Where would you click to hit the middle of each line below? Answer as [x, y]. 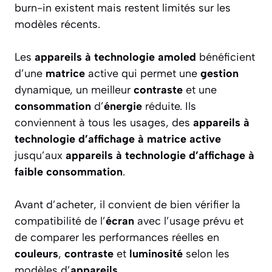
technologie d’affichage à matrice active [118, 139]
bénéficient [226, 57]
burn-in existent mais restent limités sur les [123, 8]
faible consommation [69, 172]
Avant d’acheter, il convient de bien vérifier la [127, 205]
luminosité [156, 254]
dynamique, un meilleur [74, 90]
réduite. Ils [169, 107]
